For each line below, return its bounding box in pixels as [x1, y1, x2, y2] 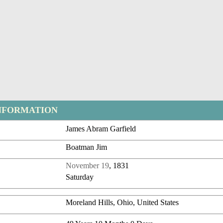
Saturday [66, 173, 94, 182]
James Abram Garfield [66, 124, 136, 133]
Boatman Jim [66, 143, 108, 152]
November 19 [66, 161, 110, 170]
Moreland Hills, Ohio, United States [66, 198, 179, 207]
